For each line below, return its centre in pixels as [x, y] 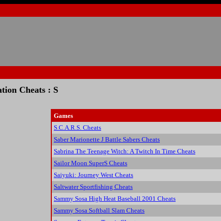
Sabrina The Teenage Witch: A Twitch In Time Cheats [125, 151]
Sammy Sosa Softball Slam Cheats [99, 211]
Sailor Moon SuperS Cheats [91, 163]
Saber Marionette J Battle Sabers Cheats [107, 140]
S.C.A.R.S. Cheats [77, 128]
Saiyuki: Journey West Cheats [93, 175]
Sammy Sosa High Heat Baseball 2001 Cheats [115, 199]
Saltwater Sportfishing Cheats [93, 187]
